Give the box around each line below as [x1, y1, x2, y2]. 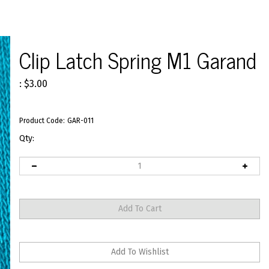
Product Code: [19, 116, 65, 125]
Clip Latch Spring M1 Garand [19, 42, 256, 77]
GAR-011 [67, 116, 94, 125]
